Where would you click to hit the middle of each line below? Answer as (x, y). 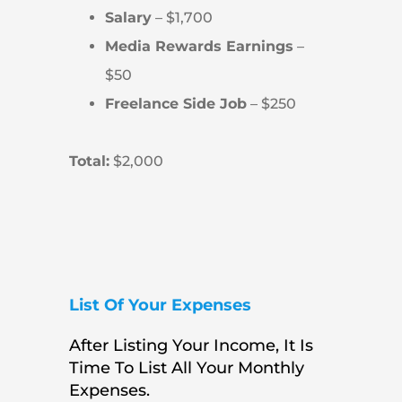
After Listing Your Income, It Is (191, 345)
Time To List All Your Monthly (186, 367)
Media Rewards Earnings (199, 47)
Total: (89, 162)
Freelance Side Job (175, 104)
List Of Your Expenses (160, 305)
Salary (128, 18)
